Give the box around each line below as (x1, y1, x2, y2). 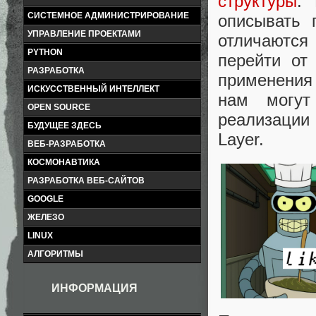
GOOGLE (28, 194, 63, 204)
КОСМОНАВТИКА (28, 157, 100, 167)
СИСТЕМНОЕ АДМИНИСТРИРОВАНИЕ (28, 11, 189, 20)
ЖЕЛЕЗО (28, 212, 64, 222)
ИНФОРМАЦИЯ (51, 282, 138, 294)
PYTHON (28, 47, 63, 57)
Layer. (218, 130, 264, 150)
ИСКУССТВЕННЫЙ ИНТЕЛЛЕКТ (28, 84, 159, 94)
